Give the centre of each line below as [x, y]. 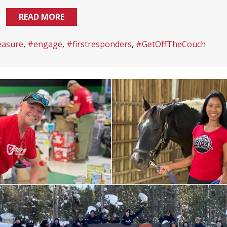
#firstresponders [99, 44]
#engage [45, 44]
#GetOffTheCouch [171, 44]
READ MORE [41, 17]
